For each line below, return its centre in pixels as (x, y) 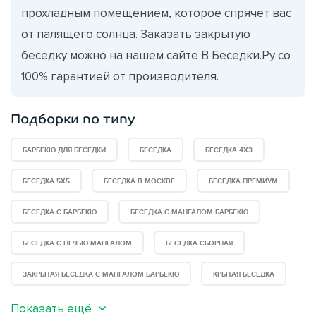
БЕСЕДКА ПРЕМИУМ (243, 181)
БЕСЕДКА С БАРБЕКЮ (60, 212)
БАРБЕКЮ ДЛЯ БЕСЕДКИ (64, 150)
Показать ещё (51, 308)
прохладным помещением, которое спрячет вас (156, 12)
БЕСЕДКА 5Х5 (46, 181)
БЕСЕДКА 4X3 (229, 150)
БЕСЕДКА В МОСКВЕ (139, 181)
